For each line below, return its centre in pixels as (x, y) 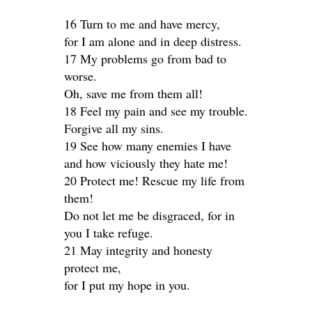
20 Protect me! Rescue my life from (154, 180)
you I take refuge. (109, 233)
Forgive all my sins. (114, 128)
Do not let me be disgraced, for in (149, 215)
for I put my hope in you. (127, 285)
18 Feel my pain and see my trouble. (156, 111)
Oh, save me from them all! (133, 93)
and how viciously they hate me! (146, 163)
